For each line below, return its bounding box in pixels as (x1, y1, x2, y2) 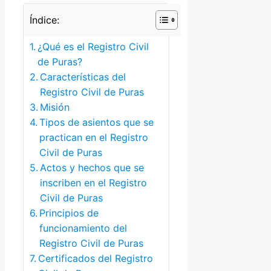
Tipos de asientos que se (39, 116, 154, 129)
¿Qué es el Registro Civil (38, 41, 149, 53)
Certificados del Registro (38, 252, 154, 265)
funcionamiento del (39, 222, 128, 235)
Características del (40, 71, 126, 83)
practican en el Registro (39, 131, 149, 144)
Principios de (39, 207, 99, 220)
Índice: (30, 13, 59, 26)
